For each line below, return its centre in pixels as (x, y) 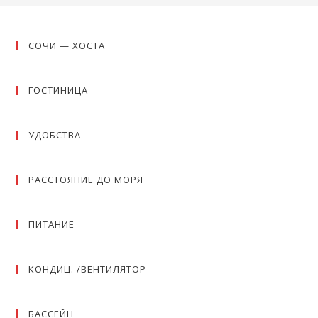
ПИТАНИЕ (52, 224)
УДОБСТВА (55, 135)
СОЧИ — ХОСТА (67, 45)
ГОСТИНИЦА (59, 90)
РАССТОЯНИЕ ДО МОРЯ (86, 180)
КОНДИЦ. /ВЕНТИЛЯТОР (88, 269)
